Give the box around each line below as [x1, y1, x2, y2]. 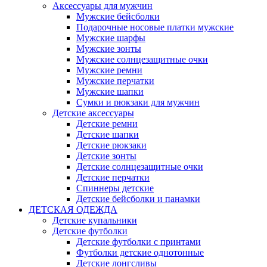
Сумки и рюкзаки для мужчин [76, 97, 200, 107]
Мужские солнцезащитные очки [76, 54, 208, 64]
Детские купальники [52, 215, 137, 225]
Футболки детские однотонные [76, 247, 204, 257]
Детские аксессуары [52, 108, 134, 118]
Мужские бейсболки [76, 11, 160, 21]
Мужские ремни [76, 65, 142, 75]
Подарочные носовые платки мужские [76, 22, 234, 32]
